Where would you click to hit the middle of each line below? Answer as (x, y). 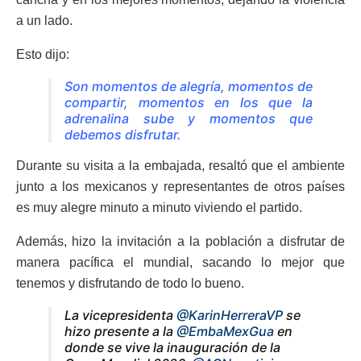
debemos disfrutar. (123, 134)
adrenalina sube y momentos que (189, 118)
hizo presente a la (120, 331)
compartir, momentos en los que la (189, 102)
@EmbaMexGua (225, 331)
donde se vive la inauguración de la (172, 347)
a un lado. (44, 20)
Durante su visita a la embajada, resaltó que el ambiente (180, 165)
